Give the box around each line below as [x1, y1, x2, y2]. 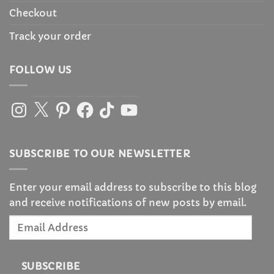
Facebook [75, 98, 122, 111]
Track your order [9, 30, 91, 43]
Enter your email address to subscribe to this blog [9, 180, 256, 193]
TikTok [97, 98, 128, 111]
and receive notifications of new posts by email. [9, 196, 246, 209]
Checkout [9, 7, 57, 20]
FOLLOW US [9, 64, 72, 76]
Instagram [9, 98, 58, 111]
